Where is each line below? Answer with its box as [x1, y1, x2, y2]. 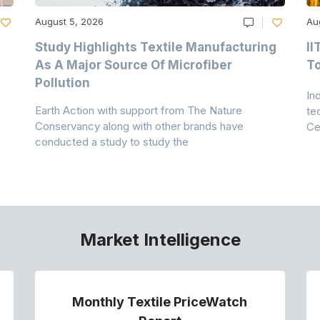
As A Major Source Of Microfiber [35, 57, 233, 72]
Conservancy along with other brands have [35, 119, 244, 133]
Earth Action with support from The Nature [35, 103, 243, 117]
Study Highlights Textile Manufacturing [35, 39, 277, 54]
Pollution [35, 75, 91, 90]
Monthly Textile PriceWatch [72, 294, 248, 309]
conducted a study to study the [35, 134, 189, 149]
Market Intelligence [79, 229, 241, 250]
